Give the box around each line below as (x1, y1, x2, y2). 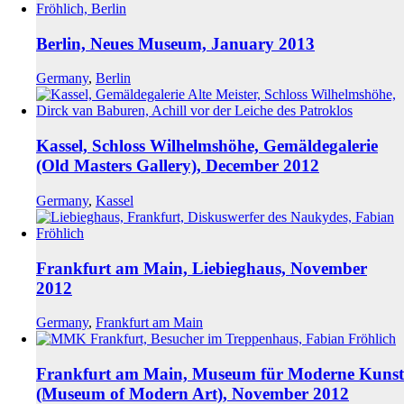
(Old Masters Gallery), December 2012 (36, 156, 319, 176)
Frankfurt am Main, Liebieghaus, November (36, 258, 367, 278)
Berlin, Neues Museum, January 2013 (36, 33, 315, 53)
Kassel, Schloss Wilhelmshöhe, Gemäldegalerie (36, 136, 378, 156)
